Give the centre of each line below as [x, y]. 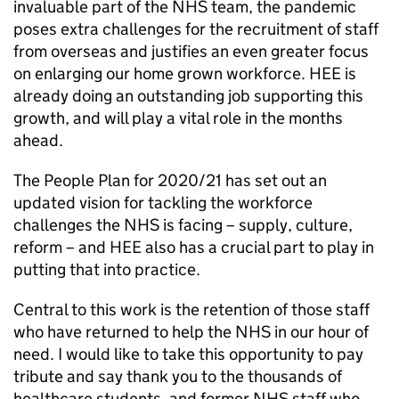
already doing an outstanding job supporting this [188, 96]
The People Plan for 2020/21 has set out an [170, 180]
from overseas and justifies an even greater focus [191, 51]
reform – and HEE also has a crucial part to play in [194, 247]
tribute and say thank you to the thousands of [178, 376]
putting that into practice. [107, 269]
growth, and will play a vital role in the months [178, 118]
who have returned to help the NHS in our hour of [191, 332]
